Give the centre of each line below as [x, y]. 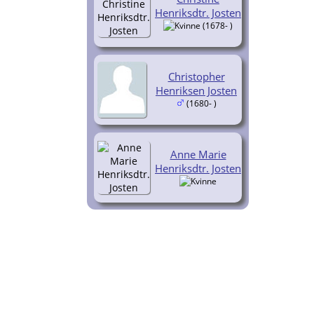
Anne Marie [198, 154]
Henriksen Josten [196, 90]
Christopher [196, 76]
